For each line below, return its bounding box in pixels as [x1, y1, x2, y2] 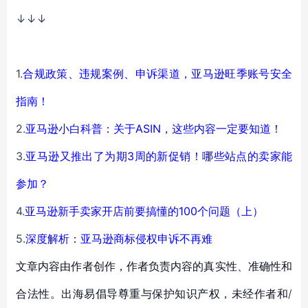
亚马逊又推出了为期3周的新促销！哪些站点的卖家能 [25, 149, 292, 163]
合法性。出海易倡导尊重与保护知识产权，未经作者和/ [16, 287, 292, 300]
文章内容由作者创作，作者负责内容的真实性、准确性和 [16, 259, 292, 273]
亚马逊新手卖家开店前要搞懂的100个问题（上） [25, 204, 263, 218]
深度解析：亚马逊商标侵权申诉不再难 [25, 232, 212, 245]
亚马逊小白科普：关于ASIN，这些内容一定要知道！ [25, 122, 282, 135]
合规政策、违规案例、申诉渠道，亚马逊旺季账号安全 [23, 67, 292, 80]
